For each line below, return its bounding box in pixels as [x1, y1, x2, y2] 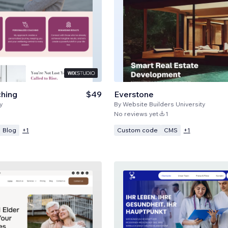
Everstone [113, 89, 154, 99]
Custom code [117, 126, 158, 134]
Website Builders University [122, 100, 205, 108]
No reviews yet [113, 109, 158, 118]
